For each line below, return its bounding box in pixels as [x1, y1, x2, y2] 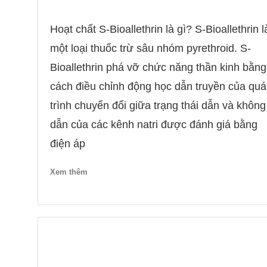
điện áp [49, 137, 91, 150]
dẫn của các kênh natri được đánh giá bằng [49, 118, 257, 131]
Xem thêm [49, 167, 88, 177]
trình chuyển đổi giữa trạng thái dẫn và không [49, 99, 266, 111]
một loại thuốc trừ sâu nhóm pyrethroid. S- [49, 42, 251, 54]
